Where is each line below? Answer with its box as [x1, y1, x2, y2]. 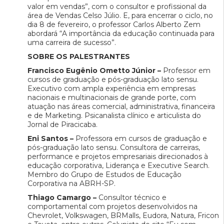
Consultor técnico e [96, 193, 166, 202]
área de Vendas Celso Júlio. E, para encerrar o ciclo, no [27, 11, 213, 20]
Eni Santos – [27, 134, 73, 143]
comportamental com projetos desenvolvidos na [27, 202, 197, 211]
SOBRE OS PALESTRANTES [27, 52, 130, 61]
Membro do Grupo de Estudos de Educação [27, 170, 181, 179]
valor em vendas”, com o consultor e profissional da [27, 2, 206, 11]
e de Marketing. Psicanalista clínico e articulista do [27, 111, 201, 120]
